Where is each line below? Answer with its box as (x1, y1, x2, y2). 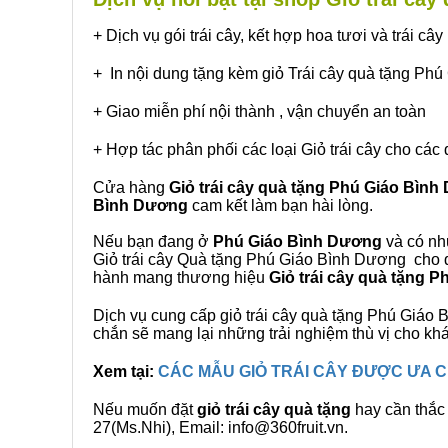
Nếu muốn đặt (93, 401, 197, 418)
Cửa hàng (93, 179, 169, 196)
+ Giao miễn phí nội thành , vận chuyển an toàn (93, 103, 426, 120)
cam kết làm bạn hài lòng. (188, 197, 373, 214)
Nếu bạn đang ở (93, 233, 213, 250)
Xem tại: (93, 363, 158, 380)
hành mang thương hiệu (93, 269, 269, 286)
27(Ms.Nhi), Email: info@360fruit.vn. (93, 419, 348, 436)
